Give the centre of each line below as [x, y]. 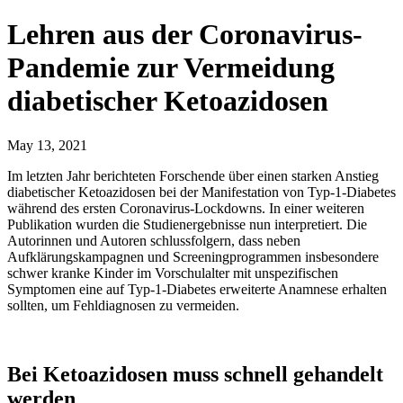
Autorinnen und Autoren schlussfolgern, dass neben [154, 240]
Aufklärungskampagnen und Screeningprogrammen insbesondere [193, 256]
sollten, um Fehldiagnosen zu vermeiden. [123, 305]
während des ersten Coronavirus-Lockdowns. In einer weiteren [186, 208]
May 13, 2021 [47, 145]
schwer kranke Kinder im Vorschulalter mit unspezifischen [173, 273]
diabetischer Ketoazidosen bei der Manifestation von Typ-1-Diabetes [201, 192]
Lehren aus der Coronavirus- [185, 35]
